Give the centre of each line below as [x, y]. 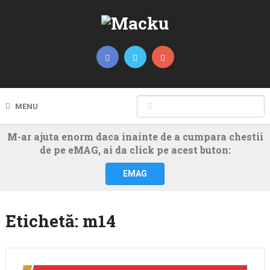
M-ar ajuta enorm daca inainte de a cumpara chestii [135, 137]
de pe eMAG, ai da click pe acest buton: [135, 150]
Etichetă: [44, 221]
